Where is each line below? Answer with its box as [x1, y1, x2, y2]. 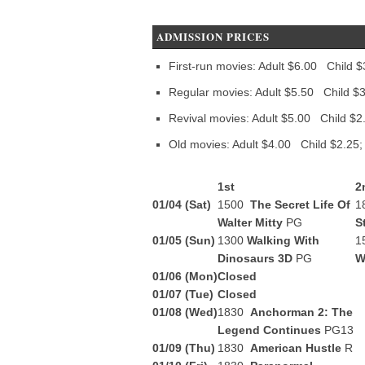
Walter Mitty [218, 216, 286, 229]
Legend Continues [218, 323, 324, 336]
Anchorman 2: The [250, 306, 353, 319]
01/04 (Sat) [152, 198, 211, 211]
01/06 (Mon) [152, 270, 218, 283]
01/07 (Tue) [152, 288, 213, 301]
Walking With [247, 234, 319, 247]
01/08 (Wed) [152, 306, 218, 319]
